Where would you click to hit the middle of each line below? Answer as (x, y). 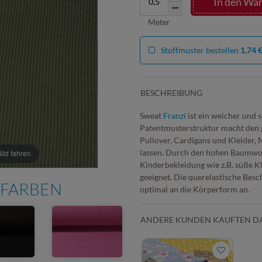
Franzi (175, 115)
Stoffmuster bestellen (201, 50)
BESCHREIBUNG (171, 92)
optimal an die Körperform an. (195, 189)
